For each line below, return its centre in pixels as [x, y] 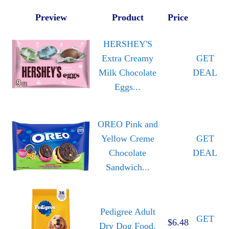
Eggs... [128, 87]
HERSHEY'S [128, 44]
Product [128, 18]
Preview [51, 18]
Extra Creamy [128, 59]
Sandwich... [128, 167]
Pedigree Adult [128, 212]
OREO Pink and [128, 124]
